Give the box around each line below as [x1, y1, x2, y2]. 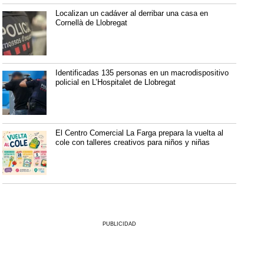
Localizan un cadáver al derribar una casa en [55, 8, 209, 18]
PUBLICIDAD [103, 220, 137, 227]
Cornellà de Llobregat [55, 18, 128, 27]
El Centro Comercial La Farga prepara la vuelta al [55, 128, 224, 138]
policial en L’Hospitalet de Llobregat [55, 78, 176, 87]
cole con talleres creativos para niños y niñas [55, 138, 210, 147]
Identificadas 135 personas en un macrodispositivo [55, 68, 229, 78]
